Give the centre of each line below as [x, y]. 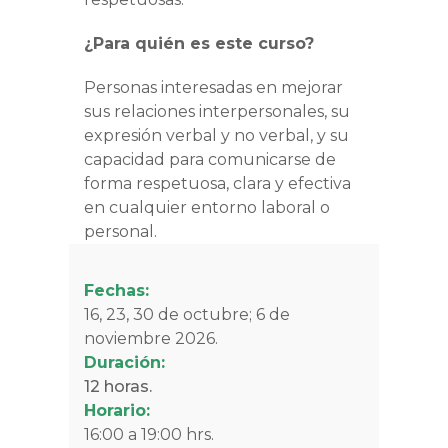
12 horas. [118, 387]
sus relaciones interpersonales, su [217, 112]
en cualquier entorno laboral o [207, 208]
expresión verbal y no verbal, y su [216, 136]
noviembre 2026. [151, 339]
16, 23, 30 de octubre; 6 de [187, 315]
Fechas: [116, 291]
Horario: [117, 411]
